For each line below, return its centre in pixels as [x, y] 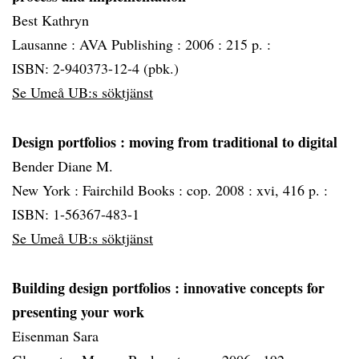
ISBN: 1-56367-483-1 [76, 214]
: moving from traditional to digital [229, 142]
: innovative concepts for [250, 288]
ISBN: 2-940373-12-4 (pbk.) [95, 68]
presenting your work [78, 312]
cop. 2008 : [222, 190]
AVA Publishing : [132, 44]
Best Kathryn [50, 20]
